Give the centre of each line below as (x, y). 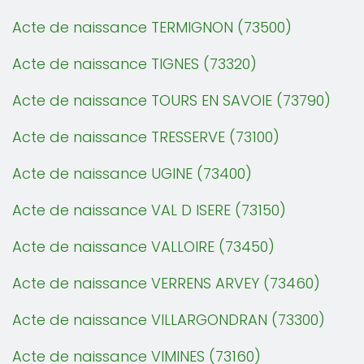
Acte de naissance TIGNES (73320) (134, 64)
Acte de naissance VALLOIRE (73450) (143, 247)
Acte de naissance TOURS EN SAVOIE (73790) (171, 100)
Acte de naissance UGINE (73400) (132, 173)
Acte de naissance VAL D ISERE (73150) (149, 210)
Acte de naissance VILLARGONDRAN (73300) (169, 320)
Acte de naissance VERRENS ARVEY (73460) (166, 283)
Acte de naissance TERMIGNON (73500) (152, 27)
